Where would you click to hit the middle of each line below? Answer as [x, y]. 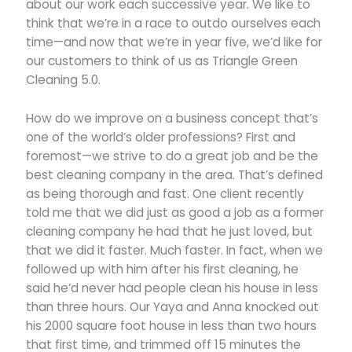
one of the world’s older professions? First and [161, 137]
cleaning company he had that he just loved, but [170, 231]
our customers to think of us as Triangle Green [162, 60]
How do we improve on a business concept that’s [172, 118]
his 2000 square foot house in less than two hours [172, 325]
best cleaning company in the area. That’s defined [175, 174]
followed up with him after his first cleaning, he [163, 269]
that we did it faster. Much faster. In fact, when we [175, 250]
